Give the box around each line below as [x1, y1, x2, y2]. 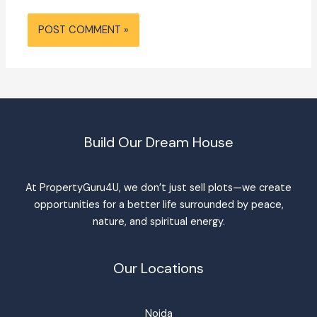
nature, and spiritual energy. [92, 215, 225, 229]
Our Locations [113, 259, 204, 278]
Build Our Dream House [83, 133, 234, 152]
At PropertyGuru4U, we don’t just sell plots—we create [25, 181, 292, 195]
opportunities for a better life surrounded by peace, [33, 198, 284, 212]
